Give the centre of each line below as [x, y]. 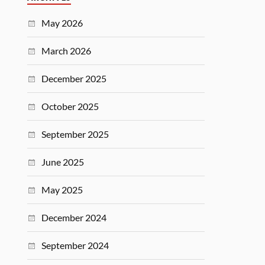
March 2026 [67, 51]
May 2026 [62, 23]
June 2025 [63, 162]
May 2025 [62, 190]
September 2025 [75, 134]
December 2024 [74, 217]
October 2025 [70, 106]
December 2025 [74, 78]
